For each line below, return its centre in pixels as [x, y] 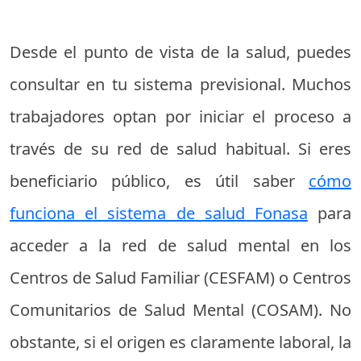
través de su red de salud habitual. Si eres [180, 148]
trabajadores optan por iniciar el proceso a [180, 116]
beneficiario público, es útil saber [159, 180]
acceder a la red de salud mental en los [180, 245]
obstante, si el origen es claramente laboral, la [180, 342]
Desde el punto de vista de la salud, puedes [180, 52]
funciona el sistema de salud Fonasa [159, 213]
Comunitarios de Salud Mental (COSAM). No [180, 309]
